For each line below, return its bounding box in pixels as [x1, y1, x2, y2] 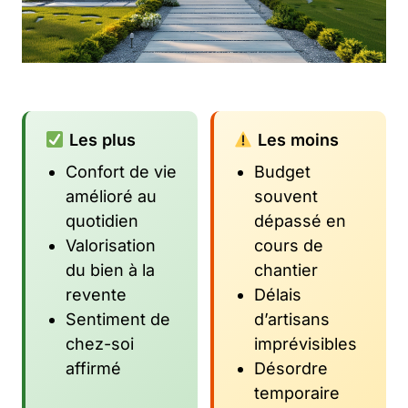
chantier [254, 260, 318, 280]
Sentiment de [66, 309, 170, 329]
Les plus [64, 129, 136, 149]
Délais [254, 284, 301, 304]
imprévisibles [254, 333, 357, 353]
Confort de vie [66, 161, 177, 181]
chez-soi [66, 333, 134, 353]
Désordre [254, 358, 328, 378]
